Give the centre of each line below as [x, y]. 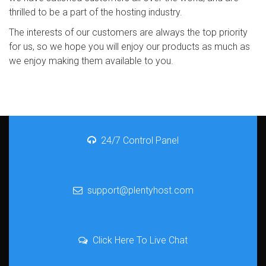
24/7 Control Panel [140, 140]
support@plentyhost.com [140, 190]
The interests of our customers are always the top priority [128, 32]
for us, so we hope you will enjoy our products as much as [129, 46]
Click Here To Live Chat [140, 240]
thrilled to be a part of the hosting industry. [96, 12]
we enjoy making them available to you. [91, 61]
